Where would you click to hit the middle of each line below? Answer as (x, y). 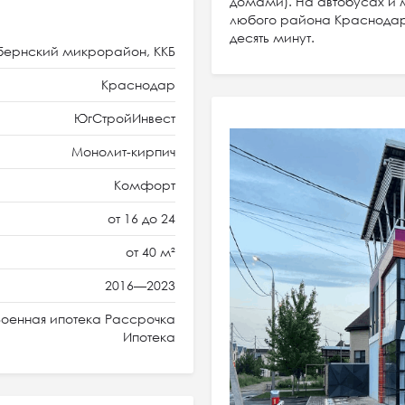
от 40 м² (151, 252)
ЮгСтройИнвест (125, 118)
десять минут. (272, 38)
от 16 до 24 (141, 218)
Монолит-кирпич (123, 151)
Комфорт (145, 185)
